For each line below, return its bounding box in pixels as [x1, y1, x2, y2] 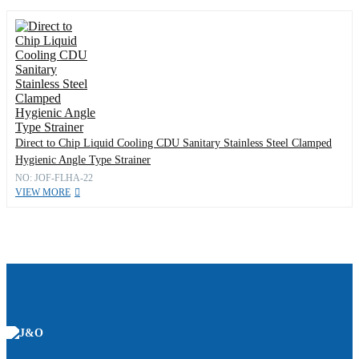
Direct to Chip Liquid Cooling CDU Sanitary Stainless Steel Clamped [15, 137, 332, 150]
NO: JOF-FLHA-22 [15, 172, 93, 184]
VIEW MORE [15, 187, 71, 199]
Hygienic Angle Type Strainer [15, 154, 151, 167]
